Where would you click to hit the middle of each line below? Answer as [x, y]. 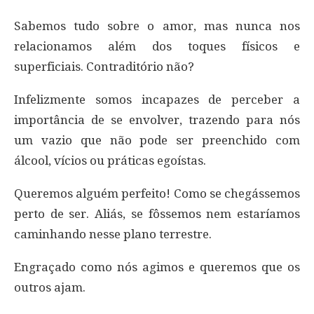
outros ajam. [50, 287]
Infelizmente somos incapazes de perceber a [157, 99]
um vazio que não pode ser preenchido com [157, 140]
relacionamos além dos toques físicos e [157, 46]
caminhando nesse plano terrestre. [113, 234]
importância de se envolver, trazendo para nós [157, 120]
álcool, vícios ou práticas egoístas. [110, 160]
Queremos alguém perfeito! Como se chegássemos [157, 193]
